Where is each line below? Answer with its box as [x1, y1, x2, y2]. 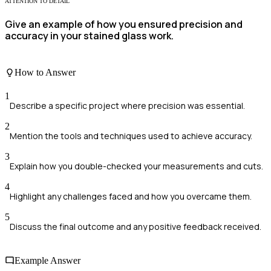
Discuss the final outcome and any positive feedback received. [10, 221, 261, 233]
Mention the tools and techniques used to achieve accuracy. [10, 130, 252, 142]
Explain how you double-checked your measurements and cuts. [10, 160, 263, 172]
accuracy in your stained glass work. [5, 28, 174, 42]
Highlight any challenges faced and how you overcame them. [10, 191, 252, 203]
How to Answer [15, 67, 76, 78]
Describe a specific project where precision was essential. [10, 100, 245, 112]
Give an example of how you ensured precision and [5, 17, 243, 31]
